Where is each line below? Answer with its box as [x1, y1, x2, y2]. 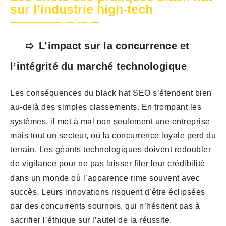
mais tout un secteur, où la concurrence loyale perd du [10, 131, 216, 140]
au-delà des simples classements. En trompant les [10, 103, 201, 112]
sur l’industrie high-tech [10, 2, 153, 17]
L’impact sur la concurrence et [39, 40, 190, 52]
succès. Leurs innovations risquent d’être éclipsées [10, 188, 205, 197]
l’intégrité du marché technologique [10, 61, 187, 72]
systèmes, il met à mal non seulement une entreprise [10, 117, 210, 126]
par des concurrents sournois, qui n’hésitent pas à [10, 202, 200, 211]
